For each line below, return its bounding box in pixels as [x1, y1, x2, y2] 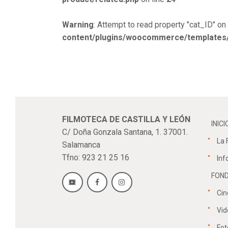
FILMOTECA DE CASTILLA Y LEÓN [62, 114, 190, 124]
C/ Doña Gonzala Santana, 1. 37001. [62, 127, 188, 137]
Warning [62, 19, 94, 30]
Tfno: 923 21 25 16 [62, 152, 129, 162]
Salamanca [62, 139, 100, 150]
